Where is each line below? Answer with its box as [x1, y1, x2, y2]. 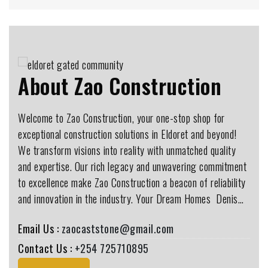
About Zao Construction [18, 69, 221, 101]
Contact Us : [18, 240, 75, 256]
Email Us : [18, 220, 62, 236]
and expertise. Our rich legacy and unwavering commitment [18, 158, 246, 174]
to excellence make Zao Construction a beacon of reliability [18, 174, 246, 190]
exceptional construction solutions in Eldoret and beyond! [18, 126, 237, 142]
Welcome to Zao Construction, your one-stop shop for [18, 109, 225, 126]
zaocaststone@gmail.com [61, 220, 174, 236]
